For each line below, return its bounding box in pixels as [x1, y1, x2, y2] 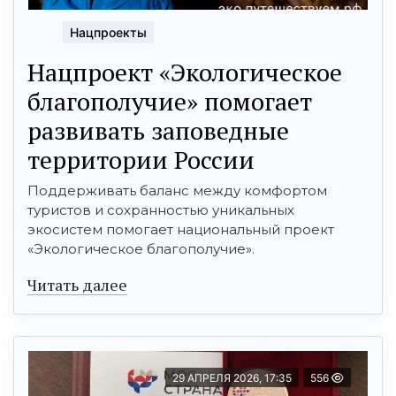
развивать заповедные [27, 113, 289, 147]
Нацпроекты [70, 24, 147, 40]
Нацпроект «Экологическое [27, 55, 342, 88]
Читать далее [27, 273, 127, 295]
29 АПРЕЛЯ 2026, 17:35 [172, 370, 292, 385]
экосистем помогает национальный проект [27, 220, 334, 238]
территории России [27, 142, 255, 176]
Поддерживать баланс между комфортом [27, 181, 327, 199]
